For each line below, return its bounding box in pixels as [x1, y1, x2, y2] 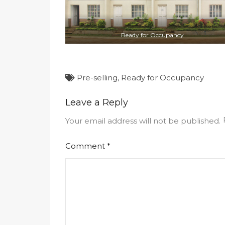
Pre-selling [77, 73, 118, 83]
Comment [65, 141, 107, 151]
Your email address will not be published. [65, 116, 220, 126]
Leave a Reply [65, 97, 128, 108]
